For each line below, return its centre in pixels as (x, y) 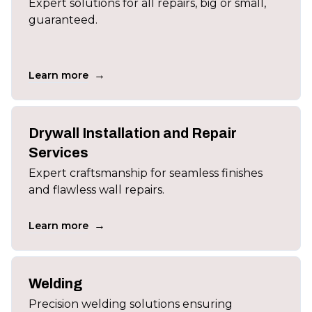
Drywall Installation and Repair (133, 133)
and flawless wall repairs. (96, 190)
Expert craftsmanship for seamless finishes (146, 173)
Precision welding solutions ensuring (131, 304)
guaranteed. (63, 20)
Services (58, 153)
